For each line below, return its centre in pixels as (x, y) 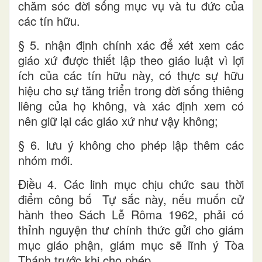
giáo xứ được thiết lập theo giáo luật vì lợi (131, 60)
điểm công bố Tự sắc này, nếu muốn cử (131, 199)
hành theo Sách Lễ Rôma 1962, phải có (131, 215)
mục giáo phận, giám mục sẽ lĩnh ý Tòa (131, 245)
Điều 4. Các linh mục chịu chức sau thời (131, 184)
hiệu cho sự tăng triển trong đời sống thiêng (131, 91)
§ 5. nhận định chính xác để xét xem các (131, 45)
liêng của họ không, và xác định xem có (131, 106)
